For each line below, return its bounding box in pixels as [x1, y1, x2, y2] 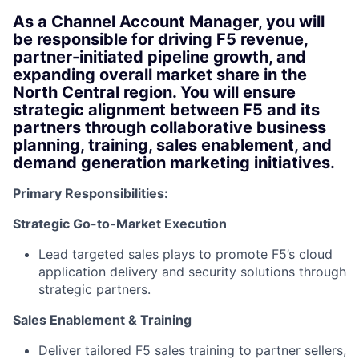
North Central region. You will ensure [13, 83, 296, 102]
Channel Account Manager [51, 12, 258, 31]
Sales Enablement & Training [13, 312, 192, 328]
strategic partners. [38, 281, 151, 297]
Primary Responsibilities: [13, 185, 168, 201]
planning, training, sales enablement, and [13, 135, 332, 155]
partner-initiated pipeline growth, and [13, 47, 306, 67]
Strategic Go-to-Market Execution [13, 216, 227, 232]
